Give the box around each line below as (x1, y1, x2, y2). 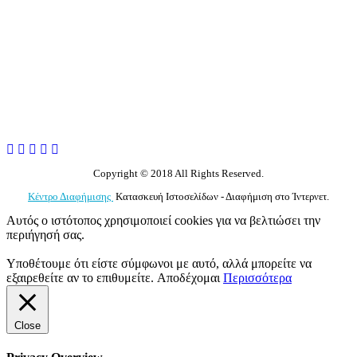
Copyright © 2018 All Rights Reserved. (93, 167, 264, 180)
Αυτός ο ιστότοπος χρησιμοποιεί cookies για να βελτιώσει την (6, 214, 320, 228)
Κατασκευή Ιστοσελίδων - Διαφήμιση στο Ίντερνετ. (113, 190, 329, 203)
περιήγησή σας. (6, 228, 84, 242)
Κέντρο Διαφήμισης (28, 190, 113, 203)
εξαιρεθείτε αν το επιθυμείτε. (6, 271, 157, 285)
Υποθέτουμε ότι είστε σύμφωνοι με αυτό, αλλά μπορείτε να (6, 257, 312, 271)
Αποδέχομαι (157, 271, 220, 285)
